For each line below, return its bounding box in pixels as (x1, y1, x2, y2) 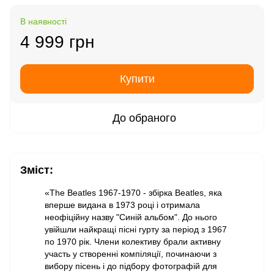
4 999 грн (20, 32, 94, 51)
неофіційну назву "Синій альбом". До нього (45, 212, 217, 222)
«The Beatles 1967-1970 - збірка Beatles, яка (45, 188, 222, 198)
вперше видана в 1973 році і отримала (45, 200, 200, 210)
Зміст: (20, 164, 53, 176)
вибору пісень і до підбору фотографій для (45, 261, 217, 271)
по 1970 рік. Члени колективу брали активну (45, 237, 221, 246)
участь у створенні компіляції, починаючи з (45, 249, 217, 259)
